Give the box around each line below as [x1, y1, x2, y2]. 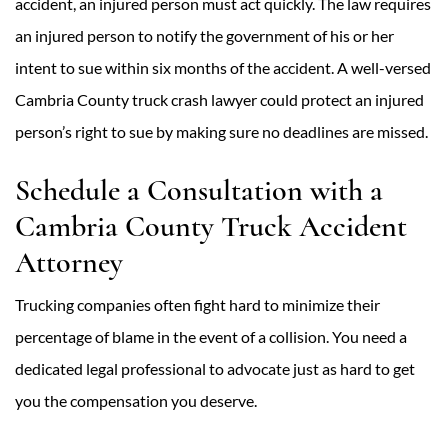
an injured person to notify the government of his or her [15, 26, 394, 45]
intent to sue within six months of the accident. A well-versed [15, 58, 431, 77]
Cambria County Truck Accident [15, 208, 407, 245]
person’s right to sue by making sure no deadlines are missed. [15, 122, 428, 141]
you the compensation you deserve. [15, 391, 257, 410]
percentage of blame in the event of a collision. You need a [15, 327, 407, 346]
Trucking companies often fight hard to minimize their [15, 295, 380, 314]
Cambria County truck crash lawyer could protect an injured [15, 90, 424, 109]
